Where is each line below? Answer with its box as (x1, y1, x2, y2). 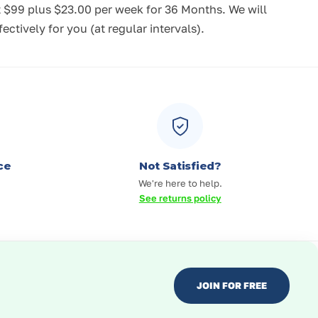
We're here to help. (138, 177, 222, 190)
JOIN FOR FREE (197, 279, 267, 291)
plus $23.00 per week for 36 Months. (28, 2, 226, 17)
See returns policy (138, 192, 221, 204)
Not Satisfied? (138, 159, 221, 173)
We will (226, 2, 267, 17)
